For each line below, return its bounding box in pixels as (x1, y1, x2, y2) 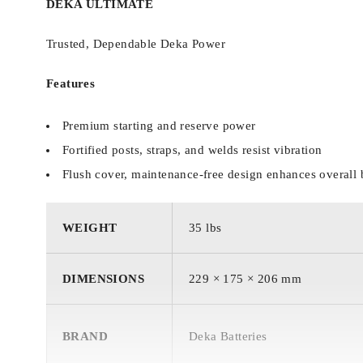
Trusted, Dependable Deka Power (46, 36, 225, 50)
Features (46, 76, 96, 90)
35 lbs (189, 220, 222, 234)
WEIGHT (62, 220, 117, 234)
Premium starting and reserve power (62, 118, 256, 132)
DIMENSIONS (62, 271, 144, 285)
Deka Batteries (189, 329, 267, 343)
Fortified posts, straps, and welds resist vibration (62, 143, 322, 156)
